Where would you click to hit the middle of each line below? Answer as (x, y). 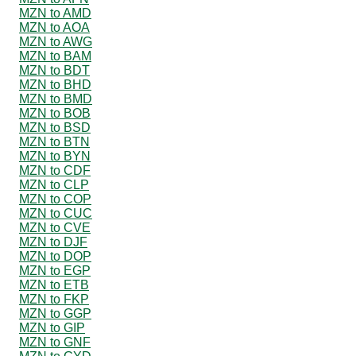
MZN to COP (55, 199)
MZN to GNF (55, 342)
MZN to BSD (55, 127)
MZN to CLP (54, 184)
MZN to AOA (54, 27)
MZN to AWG (56, 41)
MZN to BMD (56, 99)
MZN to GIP (52, 327)
